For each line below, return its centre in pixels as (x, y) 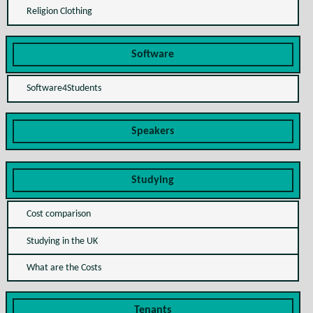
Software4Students (64, 89)
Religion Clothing (59, 11)
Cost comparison (58, 214)
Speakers (153, 131)
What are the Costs (64, 268)
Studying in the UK (62, 241)
